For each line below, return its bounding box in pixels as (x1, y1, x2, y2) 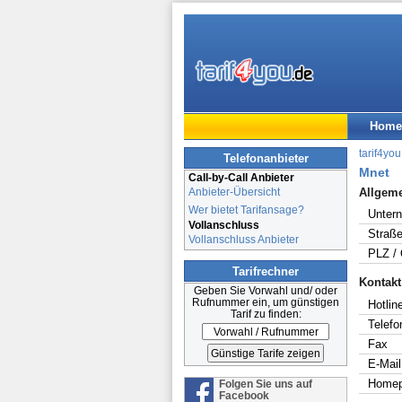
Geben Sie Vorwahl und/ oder (194, 284, 337, 297)
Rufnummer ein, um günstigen (192, 296, 339, 309)
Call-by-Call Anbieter (188, 170, 294, 183)
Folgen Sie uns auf (219, 377, 312, 389)
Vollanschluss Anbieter (188, 232, 299, 245)
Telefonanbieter (223, 151, 309, 165)
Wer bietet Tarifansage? (188, 203, 304, 215)
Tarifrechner (232, 265, 299, 279)
